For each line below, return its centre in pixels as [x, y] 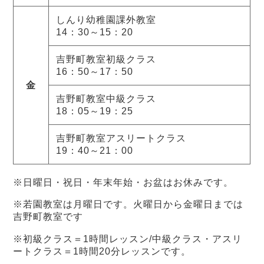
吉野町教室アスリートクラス [121, 138]
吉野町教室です [48, 217]
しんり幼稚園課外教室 [106, 20]
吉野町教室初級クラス [106, 60]
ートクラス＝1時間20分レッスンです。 [102, 251]
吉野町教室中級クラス [106, 99]
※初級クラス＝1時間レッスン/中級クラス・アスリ [128, 239]
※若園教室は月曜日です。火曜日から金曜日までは [128, 204]
